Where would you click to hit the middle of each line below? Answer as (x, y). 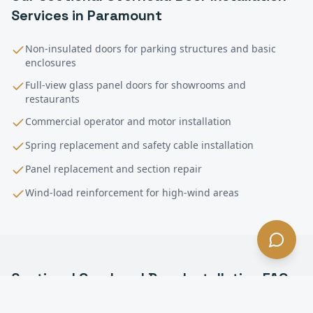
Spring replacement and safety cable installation (139, 145)
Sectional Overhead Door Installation (135, 278)
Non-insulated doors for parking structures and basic (151, 48)
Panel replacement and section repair (114, 168)
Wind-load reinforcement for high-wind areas (132, 192)
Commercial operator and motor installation (128, 121)
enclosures (51, 62)
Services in (49, 15)
